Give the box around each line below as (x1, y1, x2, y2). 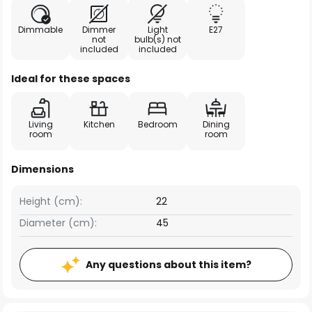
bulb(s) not (134, 33, 181, 45)
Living (28, 118, 53, 130)
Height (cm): (19, 194, 82, 208)
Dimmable (18, 24, 63, 36)
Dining (202, 118, 230, 130)
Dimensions (11, 162, 74, 176)
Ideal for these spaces (11, 72, 130, 86)
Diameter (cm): (19, 216, 97, 230)
